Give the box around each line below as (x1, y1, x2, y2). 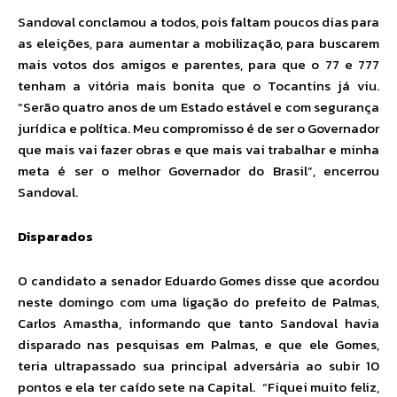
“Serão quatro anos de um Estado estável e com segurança (18, 97, 379, 118)
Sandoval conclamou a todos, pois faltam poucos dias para (18, 12, 379, 33)
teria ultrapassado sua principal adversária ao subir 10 (18, 355, 379, 377)
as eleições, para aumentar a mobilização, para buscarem (18, 33, 379, 54)
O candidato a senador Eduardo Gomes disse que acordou (18, 270, 379, 292)
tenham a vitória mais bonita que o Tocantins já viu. (18, 75, 379, 97)
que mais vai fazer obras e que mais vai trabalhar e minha (18, 139, 379, 160)
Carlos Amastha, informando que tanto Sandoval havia (18, 313, 379, 334)
